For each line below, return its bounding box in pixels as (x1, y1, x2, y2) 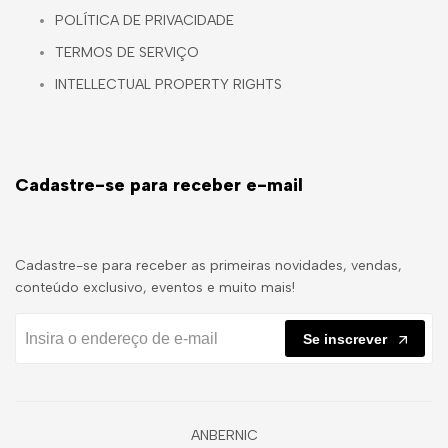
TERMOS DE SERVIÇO (55, 43, 199, 61)
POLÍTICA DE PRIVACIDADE (55, 11, 234, 29)
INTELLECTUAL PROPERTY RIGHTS (55, 75, 282, 93)
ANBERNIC (190, 427, 258, 445)
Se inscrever (303, 330, 387, 347)
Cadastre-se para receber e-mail (15, 174, 303, 197)
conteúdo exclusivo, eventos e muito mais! (15, 279, 295, 297)
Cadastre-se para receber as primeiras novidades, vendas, (15, 257, 402, 275)
